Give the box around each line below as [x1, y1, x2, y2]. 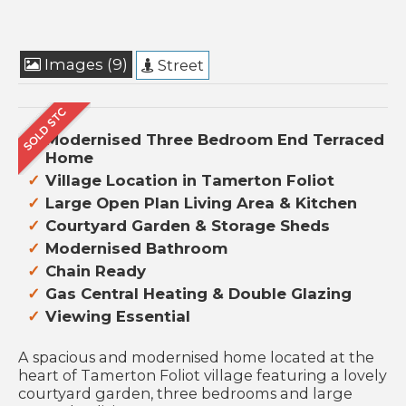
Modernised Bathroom [45, 239, 227, 258]
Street [154, 56, 204, 75]
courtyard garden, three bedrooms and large [18, 384, 353, 403]
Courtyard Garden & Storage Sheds [45, 217, 330, 236]
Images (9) [41, 55, 128, 74]
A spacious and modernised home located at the [18, 348, 374, 367]
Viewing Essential [45, 307, 190, 326]
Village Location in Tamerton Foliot [45, 171, 334, 190]
